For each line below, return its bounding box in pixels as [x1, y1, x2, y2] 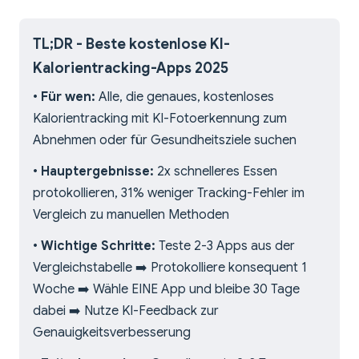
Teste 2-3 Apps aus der [155, 238, 295, 255]
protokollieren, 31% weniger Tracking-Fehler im [33, 185, 305, 202]
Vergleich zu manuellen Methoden [33, 207, 229, 224]
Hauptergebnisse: [41, 163, 154, 180]
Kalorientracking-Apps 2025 [33, 59, 228, 78]
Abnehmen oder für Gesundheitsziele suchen [33, 132, 296, 149]
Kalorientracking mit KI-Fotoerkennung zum [33, 111, 287, 127]
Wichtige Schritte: [41, 238, 155, 255]
